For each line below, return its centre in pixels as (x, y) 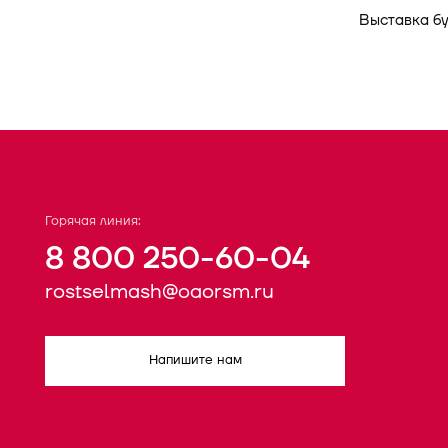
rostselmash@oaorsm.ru (159, 291)
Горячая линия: (93, 221)
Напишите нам (195, 360)
